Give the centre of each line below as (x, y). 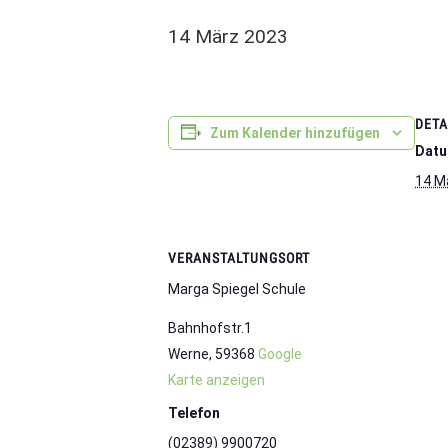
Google (280, 353)
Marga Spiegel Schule (237, 289)
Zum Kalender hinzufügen (295, 133)
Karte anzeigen (216, 379)
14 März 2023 (228, 36)
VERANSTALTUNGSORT (239, 258)
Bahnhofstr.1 (210, 327)
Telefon (194, 413)
